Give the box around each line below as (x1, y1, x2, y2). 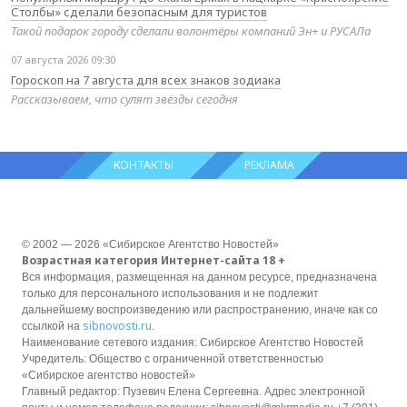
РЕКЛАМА (243, 156, 294, 173)
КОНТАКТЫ (113, 156, 174, 173)
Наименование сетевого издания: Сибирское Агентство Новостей (22, 335, 363, 349)
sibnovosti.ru (83, 317, 152, 333)
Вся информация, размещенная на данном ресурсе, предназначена (22, 270, 377, 283)
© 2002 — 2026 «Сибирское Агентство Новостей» (22, 237, 279, 251)
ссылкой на (22, 319, 83, 333)
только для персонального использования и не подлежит (22, 286, 319, 300)
